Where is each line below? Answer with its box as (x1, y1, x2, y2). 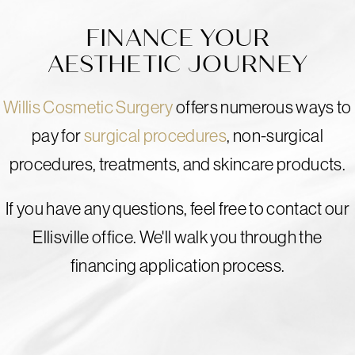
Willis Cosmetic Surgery (3, 97, 174, 117)
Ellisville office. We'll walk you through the (32, 227, 323, 247)
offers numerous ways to (173, 97, 352, 117)
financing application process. (70, 256, 285, 276)
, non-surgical (227, 126, 323, 146)
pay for (32, 126, 84, 146)
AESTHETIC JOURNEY (47, 50, 308, 78)
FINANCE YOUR (85, 24, 270, 52)
